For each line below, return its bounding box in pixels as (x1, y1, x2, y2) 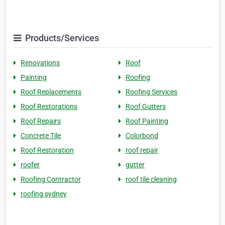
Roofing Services (126, 88, 177, 96)
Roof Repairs (21, 117, 61, 126)
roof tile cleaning (126, 175, 177, 184)
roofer (21, 161, 40, 169)
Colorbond (126, 132, 158, 140)
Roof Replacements (21, 88, 81, 96)
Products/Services (23, 33, 99, 44)
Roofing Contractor (21, 175, 81, 184)
